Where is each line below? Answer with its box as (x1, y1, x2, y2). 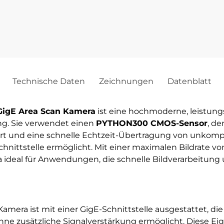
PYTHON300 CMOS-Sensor (95, 118, 207, 128)
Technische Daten (12, 76, 85, 86)
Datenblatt (167, 76, 211, 86)
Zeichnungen (99, 76, 153, 86)
